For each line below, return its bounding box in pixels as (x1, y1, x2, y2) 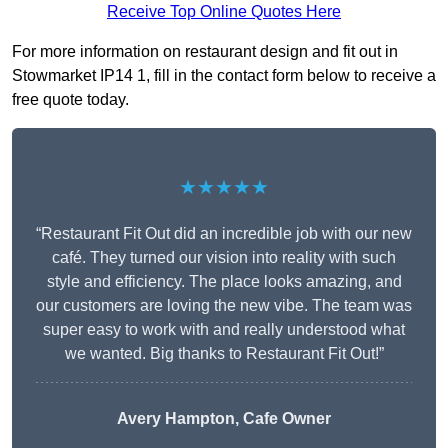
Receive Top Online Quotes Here (107, 3, 341, 21)
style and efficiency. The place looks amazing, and (46, 273, 402, 291)
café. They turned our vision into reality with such (52, 249, 396, 267)
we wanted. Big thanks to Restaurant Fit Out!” (64, 345, 384, 363)
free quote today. (12, 91, 129, 109)
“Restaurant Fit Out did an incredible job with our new (36, 225, 412, 243)
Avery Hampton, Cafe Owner (117, 410, 331, 428)
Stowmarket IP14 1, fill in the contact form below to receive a (12, 67, 436, 85)
